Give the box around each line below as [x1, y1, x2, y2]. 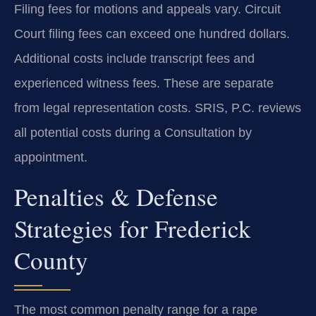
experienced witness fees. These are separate [14, 76, 274, 91]
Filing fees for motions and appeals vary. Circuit [14, 2, 281, 17]
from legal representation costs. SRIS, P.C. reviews [14, 101, 301, 116]
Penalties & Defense [14, 179, 218, 213]
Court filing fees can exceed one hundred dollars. [14, 27, 290, 42]
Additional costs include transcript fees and [14, 51, 255, 66]
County [14, 243, 88, 276]
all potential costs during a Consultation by [14, 126, 252, 140]
